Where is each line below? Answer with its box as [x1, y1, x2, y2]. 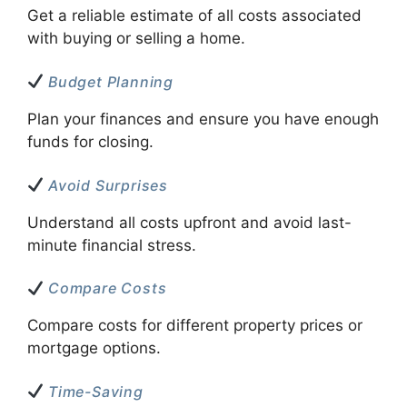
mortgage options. [27, 339, 161, 358]
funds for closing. [27, 133, 154, 151]
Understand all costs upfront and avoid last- [27, 213, 352, 232]
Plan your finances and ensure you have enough [27, 110, 379, 128]
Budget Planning [44, 72, 174, 91]
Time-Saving [44, 382, 144, 401]
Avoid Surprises [44, 175, 169, 194]
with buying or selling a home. [27, 29, 245, 48]
